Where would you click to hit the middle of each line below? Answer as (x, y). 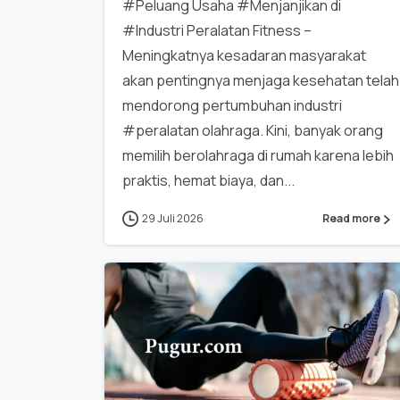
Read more (352, 219)
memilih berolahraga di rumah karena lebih (258, 155)
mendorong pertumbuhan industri (232, 105)
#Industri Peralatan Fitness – (217, 30)
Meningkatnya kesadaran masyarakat (244, 55)
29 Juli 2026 (173, 218)
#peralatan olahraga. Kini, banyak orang (253, 130)
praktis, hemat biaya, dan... (208, 180)
